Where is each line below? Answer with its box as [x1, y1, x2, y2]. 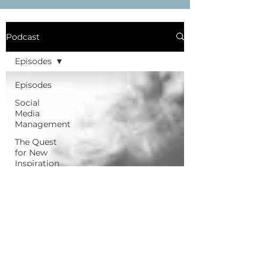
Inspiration [15, 157, 59, 169]
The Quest [15, 136, 57, 147]
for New [15, 147, 47, 158]
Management [15, 118, 71, 129]
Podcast [6, 31, 40, 42]
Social [15, 97, 40, 108]
